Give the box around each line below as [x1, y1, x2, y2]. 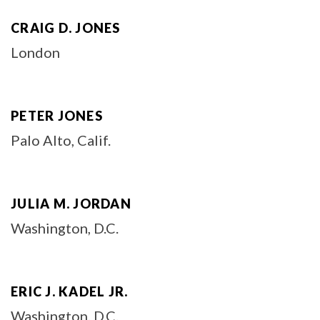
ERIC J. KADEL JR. [11, 284, 129, 299]
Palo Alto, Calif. [11, 131, 111, 149]
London [11, 44, 60, 61]
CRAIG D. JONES [11, 20, 121, 36]
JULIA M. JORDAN [11, 196, 131, 211]
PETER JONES [11, 108, 103, 124]
